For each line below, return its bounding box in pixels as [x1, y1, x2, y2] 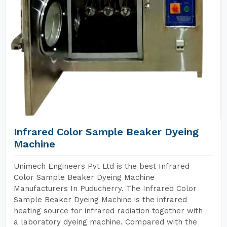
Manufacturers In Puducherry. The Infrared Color [14, 184, 197, 193]
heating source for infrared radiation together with [14, 206, 203, 215]
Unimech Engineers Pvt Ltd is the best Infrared [14, 162, 190, 171]
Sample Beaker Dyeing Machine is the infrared [14, 195, 187, 204]
